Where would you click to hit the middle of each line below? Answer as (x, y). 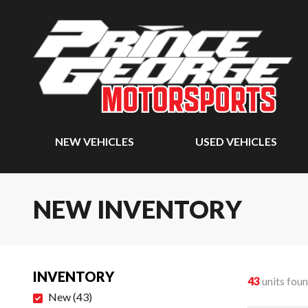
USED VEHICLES (236, 141)
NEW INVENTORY (137, 209)
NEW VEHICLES (95, 141)
